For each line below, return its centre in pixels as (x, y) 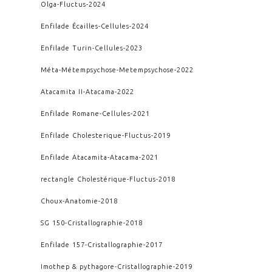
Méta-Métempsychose (79, 70)
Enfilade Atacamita (74, 157)
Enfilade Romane (70, 113)
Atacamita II (62, 91)
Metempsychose (147, 70)
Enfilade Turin (67, 48)
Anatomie (82, 201)
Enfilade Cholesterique (82, 135)
